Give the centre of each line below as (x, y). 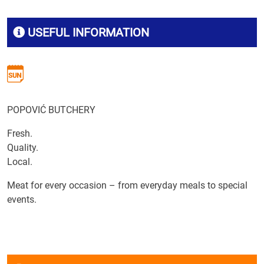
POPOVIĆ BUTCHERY (51, 110)
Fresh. (20, 133)
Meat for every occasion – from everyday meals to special (127, 185)
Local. (20, 162)
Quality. (23, 148)
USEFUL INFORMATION (87, 32)
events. (22, 199)
